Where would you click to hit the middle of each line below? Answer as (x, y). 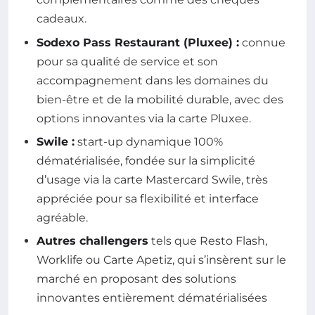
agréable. (62, 218)
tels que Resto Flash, (208, 241)
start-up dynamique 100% (149, 142)
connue (262, 42)
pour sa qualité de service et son (127, 61)
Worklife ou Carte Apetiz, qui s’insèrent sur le (161, 260)
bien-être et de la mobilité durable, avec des (160, 99)
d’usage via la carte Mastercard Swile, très (152, 180)
